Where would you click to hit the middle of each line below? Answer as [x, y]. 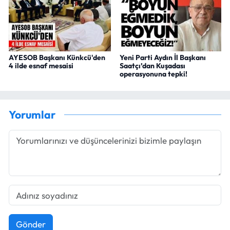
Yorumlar [32, 115]
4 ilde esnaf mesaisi [41, 65]
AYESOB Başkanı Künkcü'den [57, 57]
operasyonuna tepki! [153, 74]
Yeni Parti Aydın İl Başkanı [162, 57]
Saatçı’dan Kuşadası [152, 65]
